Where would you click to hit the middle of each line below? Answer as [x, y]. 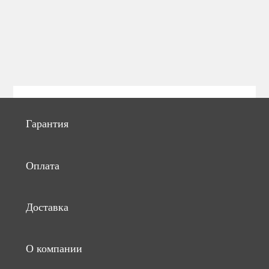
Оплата [42, 165]
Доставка [47, 207]
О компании [54, 249]
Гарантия [47, 124]
